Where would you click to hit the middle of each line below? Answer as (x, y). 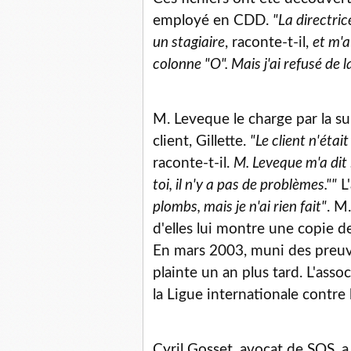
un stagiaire (189, 43)
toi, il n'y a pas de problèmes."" (245, 186)
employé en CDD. (213, 21)
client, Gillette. (201, 142)
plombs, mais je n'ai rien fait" (240, 208)
